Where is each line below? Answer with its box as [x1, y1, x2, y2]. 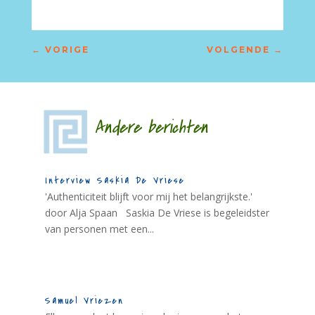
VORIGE [44, 44, 89, 55]
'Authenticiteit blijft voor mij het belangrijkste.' [44, 190, 252, 203]
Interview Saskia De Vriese [44, 174, 185, 187]
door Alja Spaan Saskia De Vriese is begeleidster [44, 206, 269, 219]
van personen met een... [44, 222, 154, 236]
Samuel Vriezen [44, 294, 124, 308]
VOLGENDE [207, 44, 271, 55]
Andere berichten [59, 115, 208, 140]
